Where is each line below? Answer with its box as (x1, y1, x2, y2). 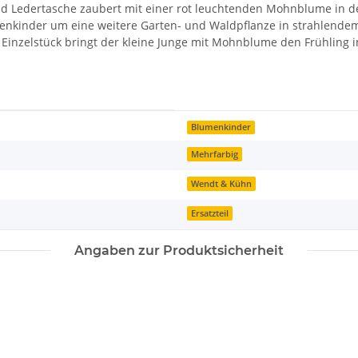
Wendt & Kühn (191, 178, 253, 190)
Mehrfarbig (191, 149, 239, 161)
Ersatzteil (191, 208, 229, 220)
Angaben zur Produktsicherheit (74, 243, 284, 259)
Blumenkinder (191, 121, 252, 133)
